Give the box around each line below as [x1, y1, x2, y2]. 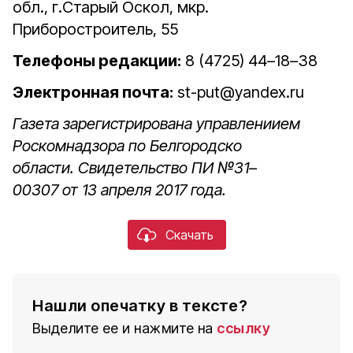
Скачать [165, 227, 214, 243]
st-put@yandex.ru [173, 83, 304, 102]
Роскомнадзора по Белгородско [13, 136, 242, 155]
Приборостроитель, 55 [13, 20, 178, 39]
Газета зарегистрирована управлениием [13, 114, 300, 133]
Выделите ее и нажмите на [32, 320, 214, 336]
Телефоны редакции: [13, 51, 181, 70]
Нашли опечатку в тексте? [32, 296, 247, 315]
